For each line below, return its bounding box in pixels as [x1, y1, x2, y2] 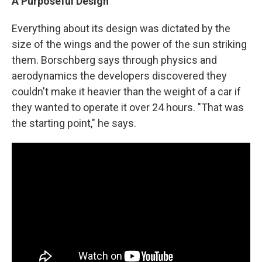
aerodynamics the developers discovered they [12, 70, 227, 82]
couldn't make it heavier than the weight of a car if [12, 85, 241, 98]
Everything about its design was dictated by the [12, 22, 230, 35]
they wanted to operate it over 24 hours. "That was [12, 101, 244, 114]
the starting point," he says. [12, 117, 136, 130]
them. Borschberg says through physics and [12, 54, 217, 67]
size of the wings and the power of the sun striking [12, 38, 247, 51]
